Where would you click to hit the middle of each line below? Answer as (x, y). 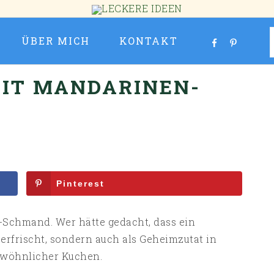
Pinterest (81, 183)
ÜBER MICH (56, 41)
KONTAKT (149, 41)
